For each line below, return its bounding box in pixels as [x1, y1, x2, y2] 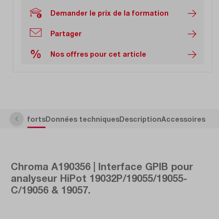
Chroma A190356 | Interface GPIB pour [11, 160, 193, 173]
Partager [50, 29, 82, 38]
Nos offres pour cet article [50, 49, 146, 58]
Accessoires [161, 114, 205, 123]
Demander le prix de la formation [50, 8, 169, 17]
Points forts [2, 114, 45, 123]
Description [119, 114, 161, 123]
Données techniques [45, 114, 119, 123]
